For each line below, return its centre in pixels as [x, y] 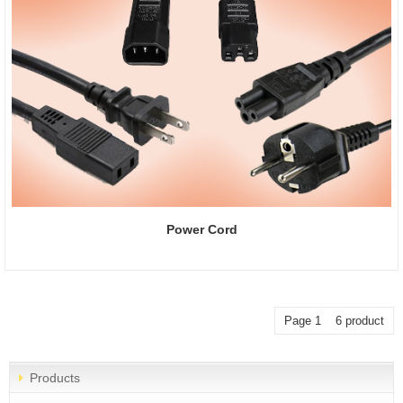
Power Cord [201, 229]
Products [55, 377]
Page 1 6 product [334, 320]
